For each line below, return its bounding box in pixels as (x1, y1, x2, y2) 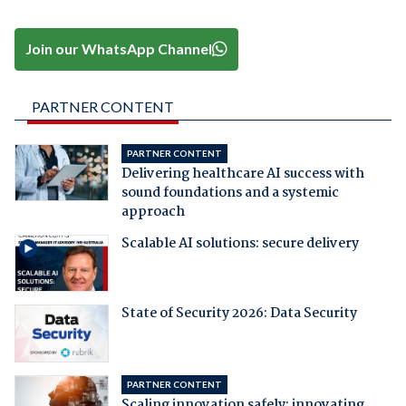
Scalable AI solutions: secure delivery (121, 232, 359, 255)
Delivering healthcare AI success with (121, 162, 364, 185)
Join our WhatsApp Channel (25, 40, 213, 58)
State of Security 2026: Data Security (121, 303, 357, 325)
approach (121, 200, 185, 223)
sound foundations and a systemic (121, 181, 339, 204)
